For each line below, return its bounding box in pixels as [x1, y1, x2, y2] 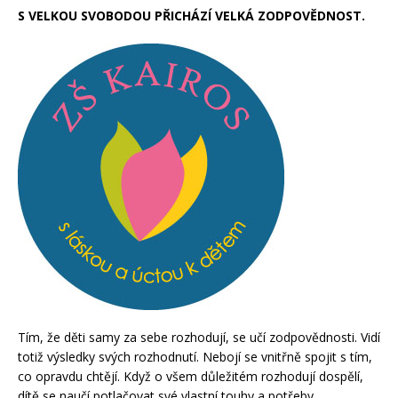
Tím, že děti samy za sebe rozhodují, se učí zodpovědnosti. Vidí [18, 328, 380, 346]
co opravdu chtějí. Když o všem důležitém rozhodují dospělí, [18, 367, 363, 385]
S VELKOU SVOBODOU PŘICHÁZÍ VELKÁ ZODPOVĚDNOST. [18, 6, 365, 24]
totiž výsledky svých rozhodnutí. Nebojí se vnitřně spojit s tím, [18, 347, 372, 365]
